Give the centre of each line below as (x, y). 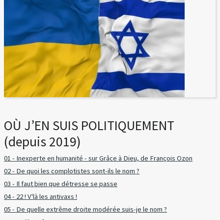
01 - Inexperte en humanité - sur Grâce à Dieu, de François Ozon (98, 158)
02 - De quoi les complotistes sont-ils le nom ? (72, 171)
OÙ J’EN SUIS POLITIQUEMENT (89, 125)
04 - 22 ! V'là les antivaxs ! (41, 197)
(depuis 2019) (43, 141)
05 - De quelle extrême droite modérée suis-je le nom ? (86, 209)
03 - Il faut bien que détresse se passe (61, 183)
